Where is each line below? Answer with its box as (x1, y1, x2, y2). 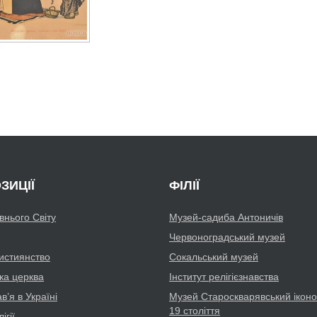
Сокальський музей (169, 250, 258, 263)
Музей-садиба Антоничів (169, 211, 283, 223)
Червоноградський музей (169, 231, 285, 243)
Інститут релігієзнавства (169, 270, 279, 282)
